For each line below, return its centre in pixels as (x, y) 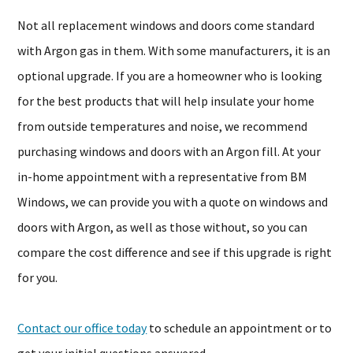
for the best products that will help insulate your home (166, 101)
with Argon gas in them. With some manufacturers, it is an (174, 50)
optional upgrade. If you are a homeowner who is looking (170, 76)
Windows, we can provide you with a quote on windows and (173, 202)
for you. (38, 277)
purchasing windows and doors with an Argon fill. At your (169, 151)
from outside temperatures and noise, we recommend (163, 126)
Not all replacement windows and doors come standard (166, 25)
